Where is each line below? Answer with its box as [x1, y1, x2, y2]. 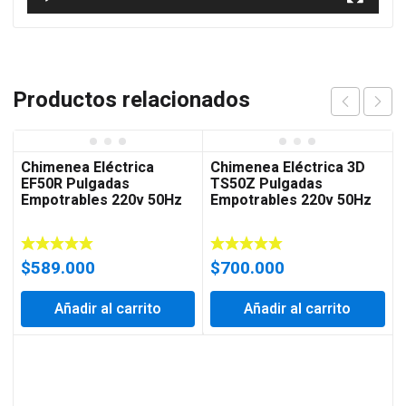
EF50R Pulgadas [21, 173, 130, 196]
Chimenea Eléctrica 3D [210, 157, 366, 179]
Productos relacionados [13, 84, 250, 117]
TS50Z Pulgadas [210, 173, 324, 196]
